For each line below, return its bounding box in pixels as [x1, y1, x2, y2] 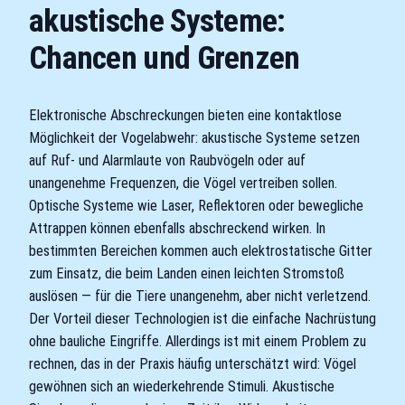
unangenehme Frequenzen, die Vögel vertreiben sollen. [29, 174, 337, 192]
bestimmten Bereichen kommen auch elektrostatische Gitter [29, 241, 372, 259]
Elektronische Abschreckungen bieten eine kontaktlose [29, 106, 342, 124]
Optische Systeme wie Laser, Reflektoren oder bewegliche [29, 196, 363, 214]
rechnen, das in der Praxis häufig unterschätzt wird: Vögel [29, 354, 356, 372]
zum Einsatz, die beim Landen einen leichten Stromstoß [29, 264, 344, 282]
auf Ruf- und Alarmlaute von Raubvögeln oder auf [29, 151, 306, 169]
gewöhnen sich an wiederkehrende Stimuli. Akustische [29, 377, 334, 395]
